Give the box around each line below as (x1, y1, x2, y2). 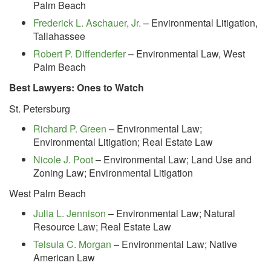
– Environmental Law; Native (111, 237, 237, 251)
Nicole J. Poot (33, 152, 93, 166)
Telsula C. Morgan (33, 237, 111, 251)
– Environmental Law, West (126, 47, 245, 60)
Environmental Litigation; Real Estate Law (33, 135, 213, 149)
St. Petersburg (9, 102, 70, 116)
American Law (33, 250, 95, 264)
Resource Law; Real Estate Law (33, 220, 171, 233)
